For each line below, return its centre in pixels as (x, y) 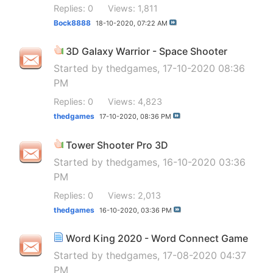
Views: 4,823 (135, 102)
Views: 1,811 (133, 8)
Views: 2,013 (134, 195)
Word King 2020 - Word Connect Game (157, 239)
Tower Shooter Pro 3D (117, 145)
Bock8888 (72, 23)
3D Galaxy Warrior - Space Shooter (147, 51)
